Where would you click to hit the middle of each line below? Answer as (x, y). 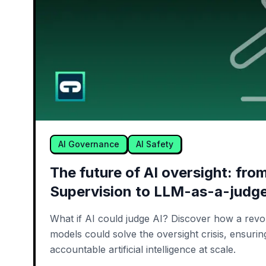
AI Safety (155, 144)
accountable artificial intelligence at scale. (143, 250)
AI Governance (89, 144)
